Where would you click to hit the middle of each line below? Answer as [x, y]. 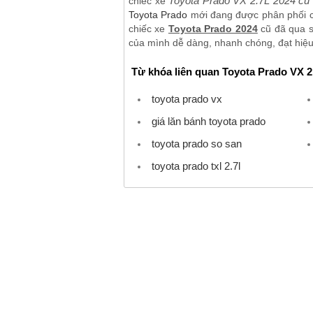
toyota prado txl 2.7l [196, 166]
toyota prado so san [197, 143]
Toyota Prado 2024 [213, 28]
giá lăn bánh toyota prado [209, 121]
